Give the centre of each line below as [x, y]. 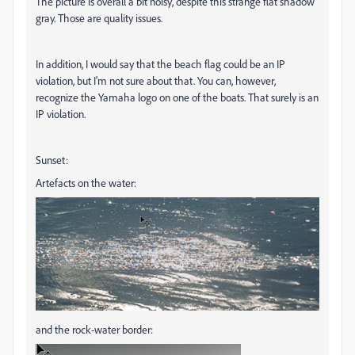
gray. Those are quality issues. [99, 17]
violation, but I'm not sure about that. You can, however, [156, 80]
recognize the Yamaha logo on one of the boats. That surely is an [177, 97]
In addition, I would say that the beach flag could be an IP [160, 63]
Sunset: [52, 159]
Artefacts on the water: [86, 182]
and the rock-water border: [94, 329]
